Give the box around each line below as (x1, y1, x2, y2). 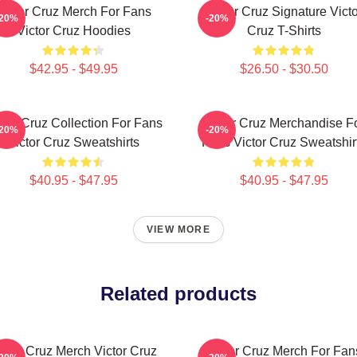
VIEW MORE (147, 224, 210, 235)
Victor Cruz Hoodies (16, 24, 131, 37)
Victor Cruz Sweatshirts (7, 135, 139, 149)
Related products (100, 283, 257, 304)
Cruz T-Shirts (246, 24, 321, 37)
